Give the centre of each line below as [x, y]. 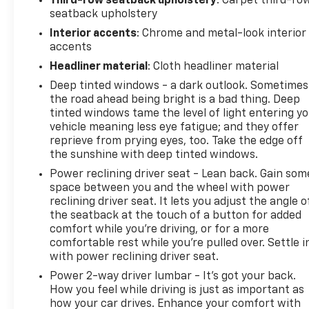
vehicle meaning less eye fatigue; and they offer [175, 127]
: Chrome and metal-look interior [222, 33]
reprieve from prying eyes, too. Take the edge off [177, 141]
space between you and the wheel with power [170, 188]
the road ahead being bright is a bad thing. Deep [175, 100]
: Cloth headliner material [213, 67]
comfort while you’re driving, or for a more [160, 229]
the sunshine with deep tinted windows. [154, 155]
